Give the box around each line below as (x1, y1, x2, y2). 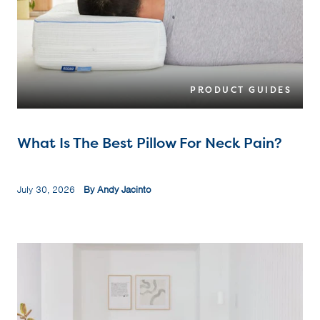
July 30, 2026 (17, 184, 84, 196)
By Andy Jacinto (84, 184, 151, 196)
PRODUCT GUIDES (190, 84, 291, 96)
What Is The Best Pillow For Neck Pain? (17, 133, 282, 153)
